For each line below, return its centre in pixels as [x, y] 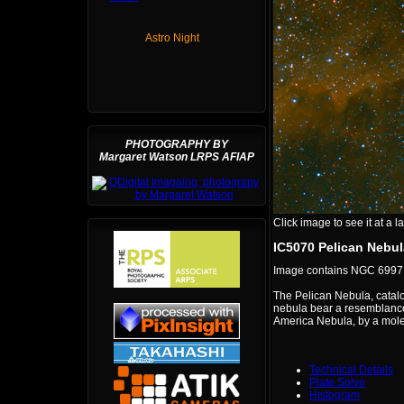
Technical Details [351, 370]
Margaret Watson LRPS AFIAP [177, 157]
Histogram [335, 395]
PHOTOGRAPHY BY [177, 144]
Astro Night [172, 38]
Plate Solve [337, 383]
